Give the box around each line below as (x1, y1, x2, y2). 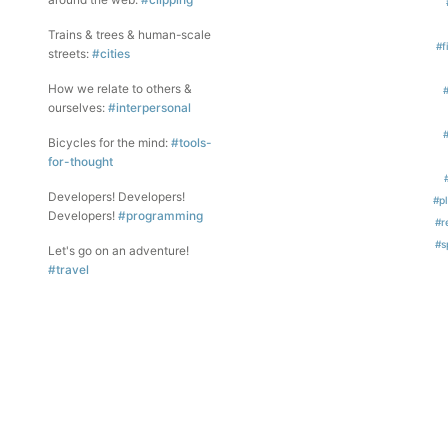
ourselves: (48, 100, 108, 115)
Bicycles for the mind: (48, 135, 171, 150)
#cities (92, 46, 130, 61)
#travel (48, 262, 89, 277)
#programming (118, 208, 203, 223)
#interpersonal (108, 100, 191, 115)
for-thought (48, 154, 113, 169)
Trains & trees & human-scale (48, 27, 211, 42)
